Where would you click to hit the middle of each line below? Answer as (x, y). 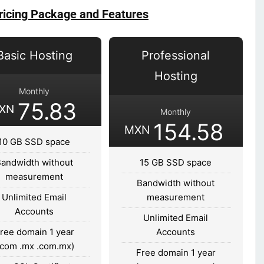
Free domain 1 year (176, 252)
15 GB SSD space (176, 162)
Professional (176, 55)
